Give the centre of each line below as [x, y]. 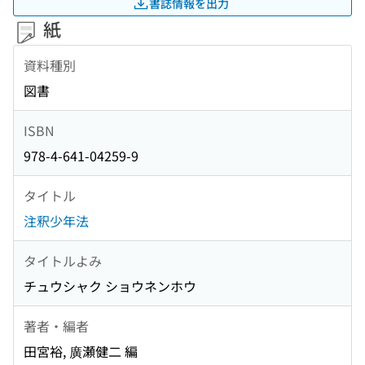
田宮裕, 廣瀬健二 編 [81, 352]
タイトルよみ [63, 260]
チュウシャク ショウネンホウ [110, 286]
